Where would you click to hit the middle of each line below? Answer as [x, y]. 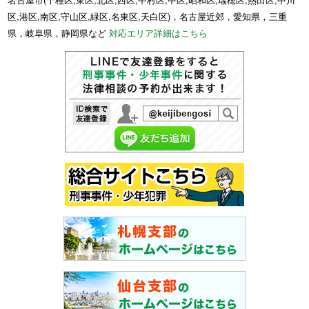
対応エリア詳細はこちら [159, 33]
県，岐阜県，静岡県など [59, 33]
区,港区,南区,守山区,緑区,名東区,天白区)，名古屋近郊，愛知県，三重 [148, 17]
